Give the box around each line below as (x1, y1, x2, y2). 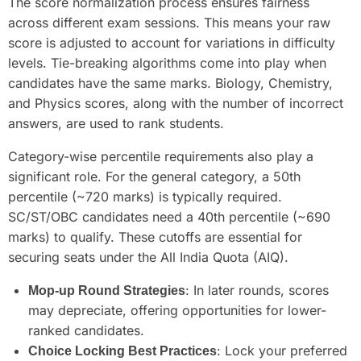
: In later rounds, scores (185, 281, 329, 298)
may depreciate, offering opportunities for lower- (28, 301, 326, 318)
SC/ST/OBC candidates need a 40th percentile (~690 (8, 208, 330, 225)
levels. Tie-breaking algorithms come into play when (8, 54, 326, 71)
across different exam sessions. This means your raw (8, 14, 330, 31)
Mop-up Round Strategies (28, 283, 185, 297)
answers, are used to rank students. (8, 114, 224, 131)
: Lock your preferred (217, 342, 347, 359)
